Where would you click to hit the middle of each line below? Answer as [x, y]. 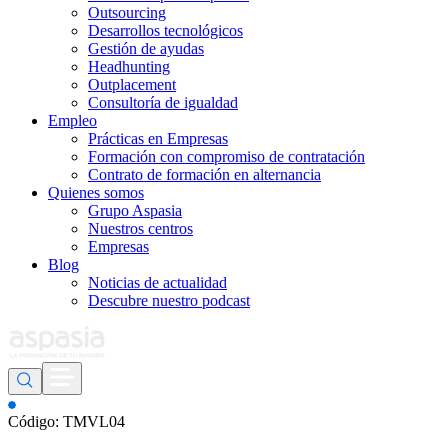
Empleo [72, 120]
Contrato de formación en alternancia [204, 174]
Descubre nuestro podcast [169, 300]
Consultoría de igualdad [163, 102]
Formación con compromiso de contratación [226, 156]
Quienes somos [96, 192]
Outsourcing [127, 12]
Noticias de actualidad [157, 282]
